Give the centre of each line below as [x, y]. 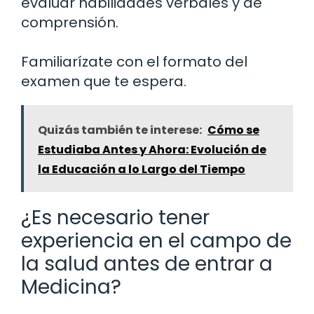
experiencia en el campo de [156, 241]
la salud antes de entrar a [147, 264]
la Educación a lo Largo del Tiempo [142, 170]
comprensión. [70, 23]
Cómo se [233, 130]
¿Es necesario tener [115, 218]
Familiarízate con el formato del [134, 62]
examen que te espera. [104, 82]
